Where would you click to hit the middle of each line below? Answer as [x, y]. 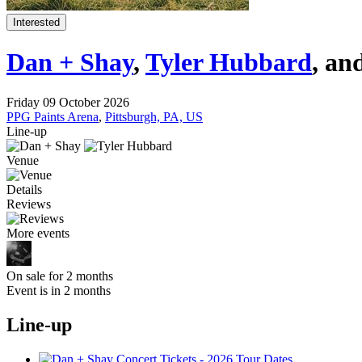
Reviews [29, 204]
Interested [36, 22]
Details [24, 189]
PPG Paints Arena [53, 116]
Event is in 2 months [59, 290]
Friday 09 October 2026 [68, 102]
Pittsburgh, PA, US [154, 116]
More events [38, 233]
